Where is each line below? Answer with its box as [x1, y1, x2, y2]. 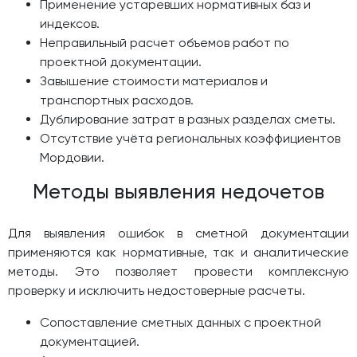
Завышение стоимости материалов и [40, 73, 268, 88]
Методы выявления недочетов [33, 180, 324, 203]
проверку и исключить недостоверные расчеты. [8, 283, 305, 298]
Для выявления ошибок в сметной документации [8, 226, 349, 241]
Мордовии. [40, 150, 104, 165]
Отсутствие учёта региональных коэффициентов [40, 131, 340, 146]
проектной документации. [40, 54, 202, 69]
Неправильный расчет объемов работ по [40, 35, 289, 50]
